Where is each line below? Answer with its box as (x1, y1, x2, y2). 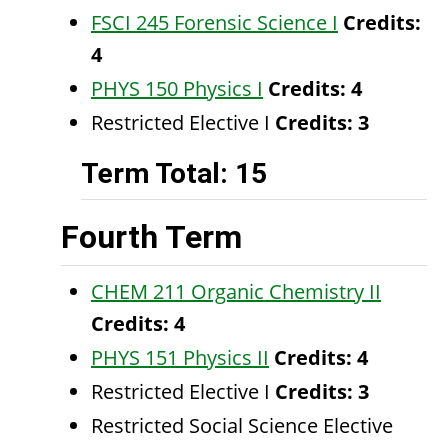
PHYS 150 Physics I (91, 75, 263, 102)
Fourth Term (61, 218, 242, 256)
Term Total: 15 (81, 157, 267, 190)
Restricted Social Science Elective (91, 412, 393, 439)
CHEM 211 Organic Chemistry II (91, 278, 381, 305)
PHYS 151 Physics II (91, 344, 269, 371)
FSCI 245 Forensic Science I (91, 9, 338, 36)
